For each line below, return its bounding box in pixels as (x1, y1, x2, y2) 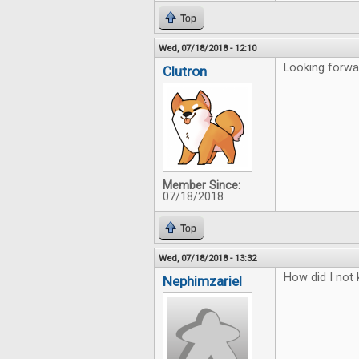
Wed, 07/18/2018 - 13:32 (159, 252, 256, 264)
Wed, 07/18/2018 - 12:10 (159, 42, 256, 54)
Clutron (163, 63, 207, 79)
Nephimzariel (163, 273, 242, 289)
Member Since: (163, 179, 240, 192)
